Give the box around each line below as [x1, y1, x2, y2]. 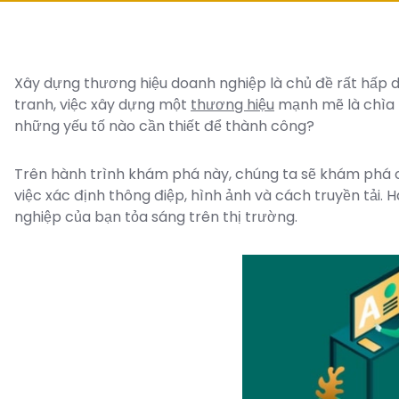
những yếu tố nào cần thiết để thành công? [14, 116, 314, 136]
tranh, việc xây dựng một [14, 94, 191, 115]
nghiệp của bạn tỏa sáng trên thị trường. [14, 207, 297, 227]
